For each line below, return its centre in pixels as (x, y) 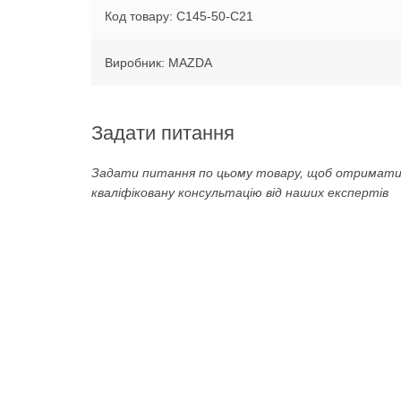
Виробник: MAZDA (158, 62)
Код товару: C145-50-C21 (179, 16)
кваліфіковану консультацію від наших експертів (240, 192)
